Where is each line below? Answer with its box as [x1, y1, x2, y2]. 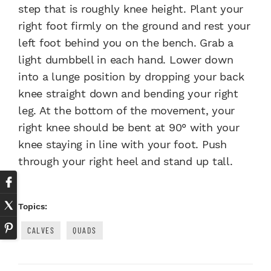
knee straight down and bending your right [18, 87, 238, 100]
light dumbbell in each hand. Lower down [18, 53, 233, 66]
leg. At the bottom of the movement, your [18, 103, 235, 117]
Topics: [18, 201, 47, 211]
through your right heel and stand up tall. [18, 154, 237, 168]
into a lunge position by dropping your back [18, 70, 244, 83]
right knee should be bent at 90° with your [18, 120, 240, 134]
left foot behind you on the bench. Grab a [18, 36, 233, 49]
